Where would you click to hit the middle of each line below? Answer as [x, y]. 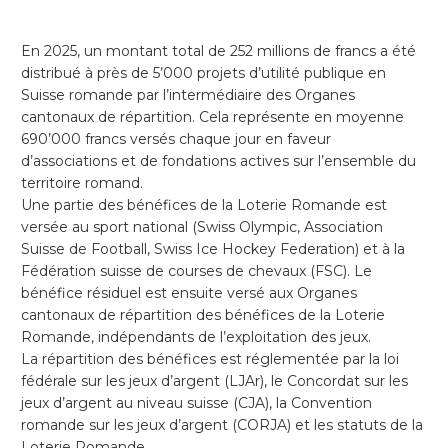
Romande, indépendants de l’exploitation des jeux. [196, 337]
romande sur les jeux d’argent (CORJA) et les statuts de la [222, 425]
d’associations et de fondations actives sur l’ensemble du [218, 161]
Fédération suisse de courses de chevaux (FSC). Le [196, 271]
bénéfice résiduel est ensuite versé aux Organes [189, 293]
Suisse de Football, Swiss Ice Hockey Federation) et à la [213, 249]
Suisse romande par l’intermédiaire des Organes [188, 95]
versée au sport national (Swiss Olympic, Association [202, 227]
